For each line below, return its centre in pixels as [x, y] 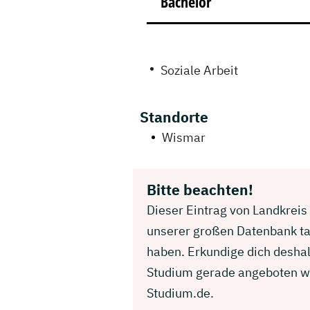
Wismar [184, 137]
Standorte [174, 117]
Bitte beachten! [200, 190]
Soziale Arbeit [199, 70]
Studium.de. [180, 293]
